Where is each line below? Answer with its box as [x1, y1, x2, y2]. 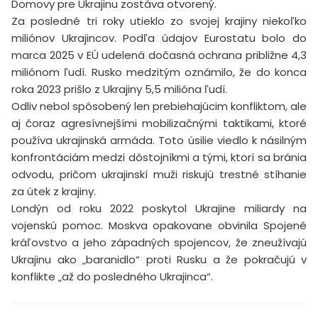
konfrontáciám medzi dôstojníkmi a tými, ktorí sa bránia [11, 149, 307, 165]
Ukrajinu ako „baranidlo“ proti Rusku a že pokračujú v [11, 251, 307, 267]
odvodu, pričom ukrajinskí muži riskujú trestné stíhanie [11, 166, 307, 182]
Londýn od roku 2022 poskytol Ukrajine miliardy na [11, 200, 307, 216]
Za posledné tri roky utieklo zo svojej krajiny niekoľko [11, 13, 307, 28]
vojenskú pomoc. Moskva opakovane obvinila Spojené [11, 217, 307, 233]
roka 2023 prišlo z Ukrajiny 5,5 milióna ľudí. [11, 81, 227, 97]
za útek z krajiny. [11, 183, 96, 199]
